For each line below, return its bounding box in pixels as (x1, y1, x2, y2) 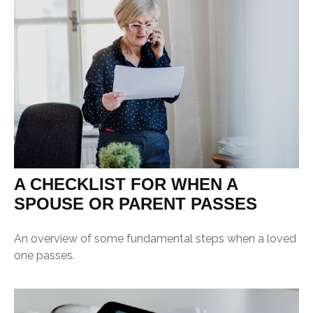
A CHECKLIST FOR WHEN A (14, 174, 238, 194)
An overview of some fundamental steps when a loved (14, 231, 296, 245)
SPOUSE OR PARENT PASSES (14, 194, 257, 213)
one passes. (14, 248, 75, 262)
